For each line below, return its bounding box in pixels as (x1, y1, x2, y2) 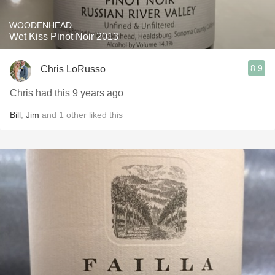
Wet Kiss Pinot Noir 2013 (9, 31, 118, 42)
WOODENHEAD (9, 20, 72, 30)
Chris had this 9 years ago (10, 88, 123, 98)
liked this (87, 110, 123, 120)
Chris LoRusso (41, 63, 106, 74)
